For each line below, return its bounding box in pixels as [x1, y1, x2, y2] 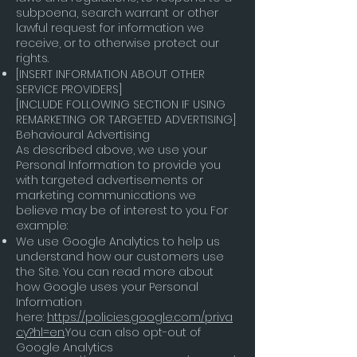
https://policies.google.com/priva [47, 309, 233, 325]
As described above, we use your [16, 142, 207, 158]
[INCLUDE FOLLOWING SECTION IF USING [16, 96, 226, 112]
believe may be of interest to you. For [16, 202, 228, 218]
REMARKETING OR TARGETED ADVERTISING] [16, 112, 236, 127]
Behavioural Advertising [16, 127, 150, 143]
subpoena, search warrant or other [16, 5, 218, 21]
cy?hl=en [16, 324, 65, 340]
